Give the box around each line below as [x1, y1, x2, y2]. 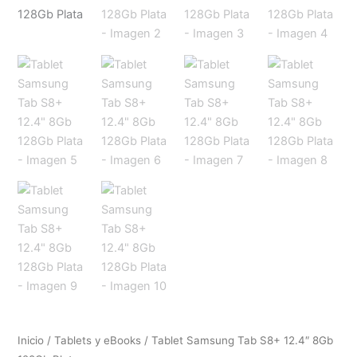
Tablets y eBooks [54, 333, 142, 347]
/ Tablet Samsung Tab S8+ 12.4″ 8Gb [141, 333, 334, 347]
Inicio [18, 333, 45, 347]
